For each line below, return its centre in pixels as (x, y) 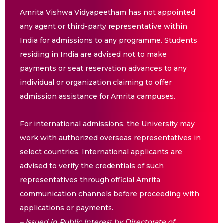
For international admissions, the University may (107, 124)
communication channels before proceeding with (110, 194)
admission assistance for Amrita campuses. (98, 96)
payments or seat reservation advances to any (103, 68)
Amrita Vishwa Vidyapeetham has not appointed (108, 13)
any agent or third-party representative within (104, 27)
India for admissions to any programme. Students (109, 41)
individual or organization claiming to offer (96, 82)
